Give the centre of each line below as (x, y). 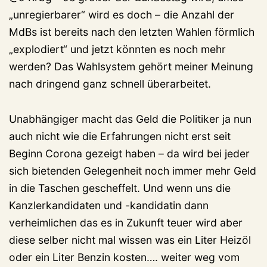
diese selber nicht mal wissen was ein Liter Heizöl (130, 240)
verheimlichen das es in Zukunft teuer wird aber (126, 223)
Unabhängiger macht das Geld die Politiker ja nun (130, 119)
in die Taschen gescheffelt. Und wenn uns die (120, 188)
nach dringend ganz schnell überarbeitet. (110, 84)
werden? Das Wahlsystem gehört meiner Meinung (131, 67)
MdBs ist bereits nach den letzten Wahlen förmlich (132, 32)
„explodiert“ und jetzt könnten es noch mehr (117, 49)
